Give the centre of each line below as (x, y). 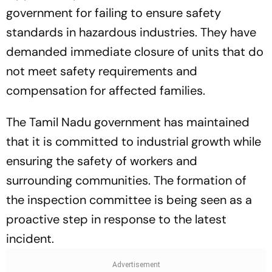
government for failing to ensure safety (114, 13)
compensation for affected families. (106, 91)
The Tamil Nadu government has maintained (128, 122)
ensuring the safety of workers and (102, 161)
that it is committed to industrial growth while (134, 142)
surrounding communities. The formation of (126, 181)
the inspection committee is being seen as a (129, 200)
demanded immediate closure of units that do (135, 52)
